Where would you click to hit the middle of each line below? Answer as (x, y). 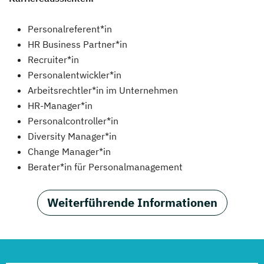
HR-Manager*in (60, 105)
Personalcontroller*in (73, 121)
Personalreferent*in (70, 29)
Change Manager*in (69, 151)
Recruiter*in (53, 59)
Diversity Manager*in (72, 136)
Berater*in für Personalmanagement (105, 166)
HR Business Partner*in (77, 44)
